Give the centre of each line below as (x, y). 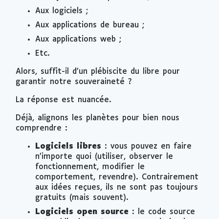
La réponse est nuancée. (64, 100)
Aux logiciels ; (62, 11)
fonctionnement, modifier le (90, 167)
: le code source (162, 212)
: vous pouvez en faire (146, 146)
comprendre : (42, 128)
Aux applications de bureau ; (90, 25)
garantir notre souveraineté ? (74, 82)
